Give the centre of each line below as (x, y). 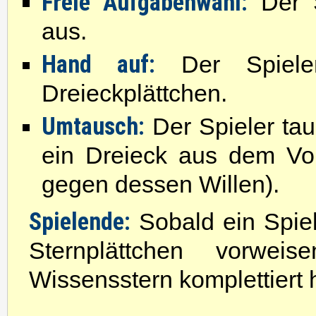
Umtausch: (93, 126)
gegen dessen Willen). (160, 184)
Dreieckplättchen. (134, 93)
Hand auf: (99, 64)
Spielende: (80, 221)
